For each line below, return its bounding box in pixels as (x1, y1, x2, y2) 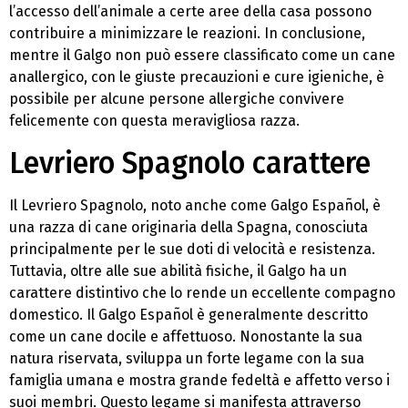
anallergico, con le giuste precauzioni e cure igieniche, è (9, 68, 384, 87)
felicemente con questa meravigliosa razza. (9, 112, 300, 130)
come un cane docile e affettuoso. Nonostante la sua (9, 327, 362, 345)
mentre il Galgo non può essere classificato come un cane (9, 46, 395, 65)
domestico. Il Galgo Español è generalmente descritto (9, 305, 368, 323)
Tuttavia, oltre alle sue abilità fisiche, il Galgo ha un (9, 261, 347, 280)
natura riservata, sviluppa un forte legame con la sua (9, 349, 364, 367)
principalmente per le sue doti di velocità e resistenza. (9, 240, 375, 258)
